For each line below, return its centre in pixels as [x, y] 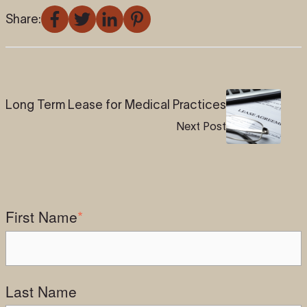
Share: [23, 19]
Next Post [201, 126]
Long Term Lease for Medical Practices [115, 105]
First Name [41, 217]
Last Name [41, 291]
